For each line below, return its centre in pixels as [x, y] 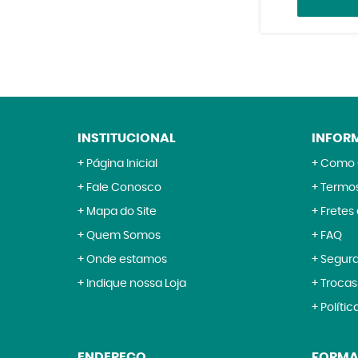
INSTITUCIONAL [127, 138]
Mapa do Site [121, 212]
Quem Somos [123, 236]
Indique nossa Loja [136, 284]
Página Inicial [122, 164]
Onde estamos [127, 260]
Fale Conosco [124, 188]
